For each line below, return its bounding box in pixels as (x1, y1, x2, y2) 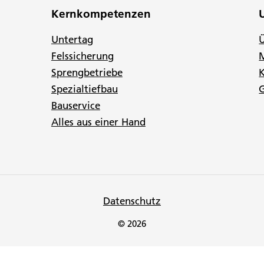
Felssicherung (51, 49, 114, 62)
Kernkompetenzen (51, 6, 151, 21)
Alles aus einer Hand (51, 115, 146, 128)
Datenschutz (103, 194, 161, 207)
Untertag (51, 33, 93, 45)
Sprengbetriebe (51, 66, 123, 78)
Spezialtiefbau (51, 82, 118, 95)
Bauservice (51, 99, 100, 111)
